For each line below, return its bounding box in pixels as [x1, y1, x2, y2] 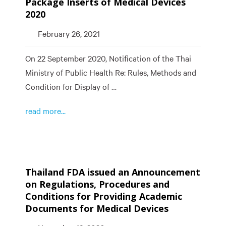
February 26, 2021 [38, 29, 100, 39]
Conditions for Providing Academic [25, 190, 182, 202]
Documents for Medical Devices [25, 202, 168, 214]
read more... [25, 106, 66, 116]
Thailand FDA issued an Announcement [25, 166, 200, 178]
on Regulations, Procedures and [25, 178, 169, 190]
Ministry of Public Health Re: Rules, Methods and [25, 68, 196, 78]
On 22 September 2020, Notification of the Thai [25, 53, 191, 64]
